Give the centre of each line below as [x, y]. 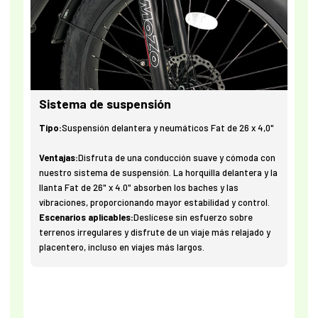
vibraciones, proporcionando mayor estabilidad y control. [155, 203]
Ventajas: [59, 158]
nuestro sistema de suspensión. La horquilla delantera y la [159, 173]
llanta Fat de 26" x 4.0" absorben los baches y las [139, 188]
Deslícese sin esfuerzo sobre [193, 218]
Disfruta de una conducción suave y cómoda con [177, 158]
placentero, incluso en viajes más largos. [122, 247]
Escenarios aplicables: [87, 218]
